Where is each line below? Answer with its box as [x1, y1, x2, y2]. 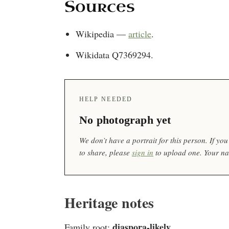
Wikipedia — [76, 27, 128, 40]
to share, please [79, 147, 132, 157]
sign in [132, 147, 153, 157]
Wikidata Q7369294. [76, 48, 153, 61]
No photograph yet [79, 113, 171, 126]
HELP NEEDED [79, 96, 132, 102]
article [128, 27, 151, 40]
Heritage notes [64, 192, 154, 213]
